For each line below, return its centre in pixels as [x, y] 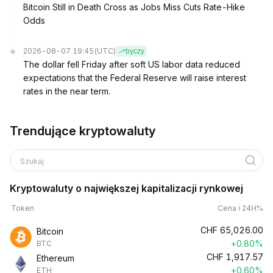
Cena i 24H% [240, 208]
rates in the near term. [67, 91]
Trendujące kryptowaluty [83, 131]
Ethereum [55, 258]
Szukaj [33, 161]
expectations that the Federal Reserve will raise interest [135, 78]
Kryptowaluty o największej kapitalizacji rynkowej [126, 188]
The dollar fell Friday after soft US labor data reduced [132, 64]
